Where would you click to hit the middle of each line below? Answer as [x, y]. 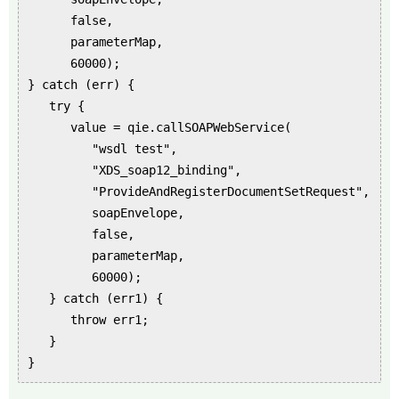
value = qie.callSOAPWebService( [159, 127]
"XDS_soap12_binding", [134, 170]
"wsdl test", [102, 148]
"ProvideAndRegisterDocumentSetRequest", [199, 191]
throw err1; [88, 319]
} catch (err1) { [95, 298]
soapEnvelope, [106, 212]
